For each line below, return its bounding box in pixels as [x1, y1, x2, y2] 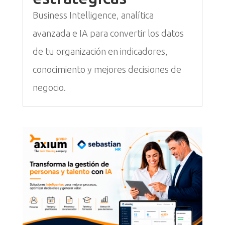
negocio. [32, 82, 66, 93]
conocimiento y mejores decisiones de [32, 64, 181, 75]
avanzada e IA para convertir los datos [32, 28, 184, 39]
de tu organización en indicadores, [32, 46, 168, 57]
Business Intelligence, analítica [32, 10, 154, 21]
